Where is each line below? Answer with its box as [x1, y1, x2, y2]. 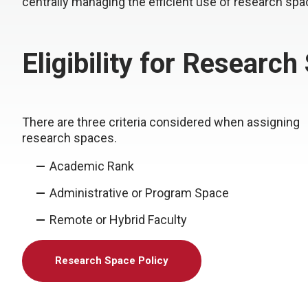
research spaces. [22, 131, 117, 145]
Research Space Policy [55, 254, 168, 267]
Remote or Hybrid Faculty [49, 212, 187, 227]
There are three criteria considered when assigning [22, 115, 300, 129]
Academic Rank [49, 159, 134, 173]
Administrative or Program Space [49, 186, 229, 200]
